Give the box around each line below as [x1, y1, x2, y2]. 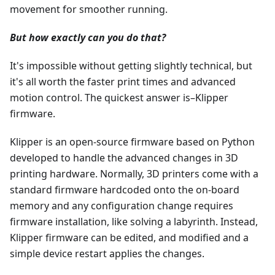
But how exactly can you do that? [10, 31, 166, 45]
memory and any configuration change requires [10, 199, 233, 213]
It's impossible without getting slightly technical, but [10, 59, 252, 73]
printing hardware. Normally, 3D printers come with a [10, 167, 258, 181]
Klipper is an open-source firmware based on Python [10, 135, 255, 149]
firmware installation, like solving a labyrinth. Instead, [10, 215, 258, 229]
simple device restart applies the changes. [10, 247, 204, 261]
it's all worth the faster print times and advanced [10, 75, 236, 89]
